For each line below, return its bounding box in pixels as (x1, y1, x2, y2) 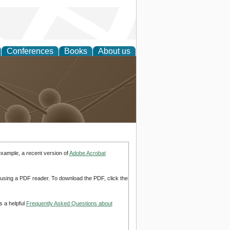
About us (98, 47, 130, 55)
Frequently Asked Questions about (26, 200, 112, 207)
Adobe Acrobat (69, 149, 106, 156)
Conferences (7, 47, 53, 55)
